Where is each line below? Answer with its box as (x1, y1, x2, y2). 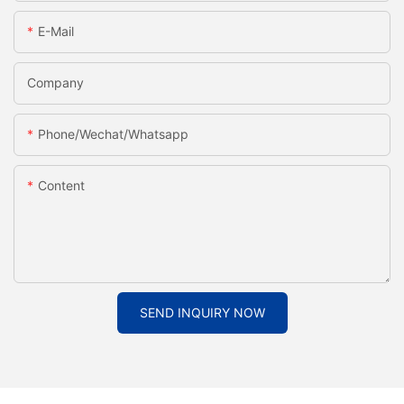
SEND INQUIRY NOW (139, 305, 265, 321)
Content (38, 178, 85, 194)
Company (27, 75, 84, 91)
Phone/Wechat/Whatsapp (38, 126, 188, 142)
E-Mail (38, 23, 74, 40)
